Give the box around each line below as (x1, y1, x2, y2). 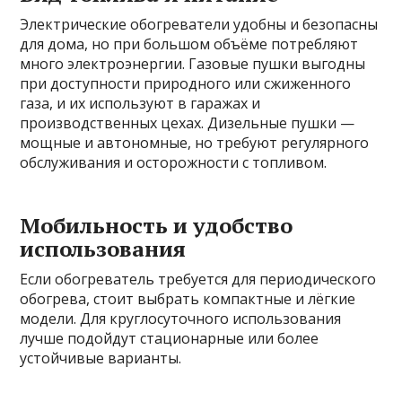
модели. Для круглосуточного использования (20, 308, 342, 328)
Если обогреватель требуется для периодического (20, 268, 377, 289)
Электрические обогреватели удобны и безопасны (20, 13, 379, 34)
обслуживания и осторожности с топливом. (20, 152, 328, 172)
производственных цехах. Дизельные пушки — (20, 112, 355, 133)
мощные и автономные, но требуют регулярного (20, 132, 370, 153)
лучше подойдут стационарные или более (20, 328, 319, 348)
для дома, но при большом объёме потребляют (20, 33, 359, 54)
